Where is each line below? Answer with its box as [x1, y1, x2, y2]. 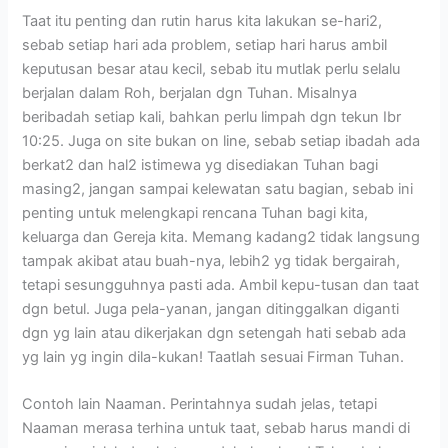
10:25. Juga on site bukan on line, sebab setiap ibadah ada [22, 131, 421, 150]
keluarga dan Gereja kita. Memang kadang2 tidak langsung [22, 227, 421, 246]
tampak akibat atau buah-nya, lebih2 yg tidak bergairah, [22, 251, 401, 270]
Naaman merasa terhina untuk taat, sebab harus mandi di [22, 418, 411, 437]
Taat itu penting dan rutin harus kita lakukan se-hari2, [22, 11, 383, 30]
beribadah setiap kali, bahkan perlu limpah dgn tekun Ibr [22, 107, 402, 126]
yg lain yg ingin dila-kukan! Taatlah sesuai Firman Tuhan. [22, 347, 405, 366]
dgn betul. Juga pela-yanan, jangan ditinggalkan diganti [22, 299, 400, 318]
